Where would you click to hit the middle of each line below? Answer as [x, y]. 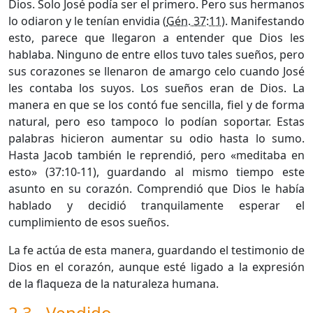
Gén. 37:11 [194, 21]
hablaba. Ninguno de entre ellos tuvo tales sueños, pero [156, 54]
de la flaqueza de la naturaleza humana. [114, 283]
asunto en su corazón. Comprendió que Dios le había [156, 188]
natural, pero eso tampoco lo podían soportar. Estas [156, 121]
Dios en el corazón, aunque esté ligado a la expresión [156, 267]
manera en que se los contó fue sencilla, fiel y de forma [156, 104]
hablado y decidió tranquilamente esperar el [156, 205]
